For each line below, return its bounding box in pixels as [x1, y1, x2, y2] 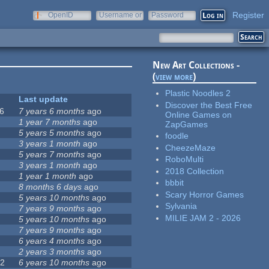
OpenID [48, 11, 73, 19]
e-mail [99, 19, 119, 28]
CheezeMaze [165, 142, 216, 153]
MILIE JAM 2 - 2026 [165, 213, 241, 223]
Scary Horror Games [165, 189, 244, 199]
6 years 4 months [19, 236, 85, 246]
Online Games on [165, 109, 232, 119]
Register [232, 10, 264, 20]
